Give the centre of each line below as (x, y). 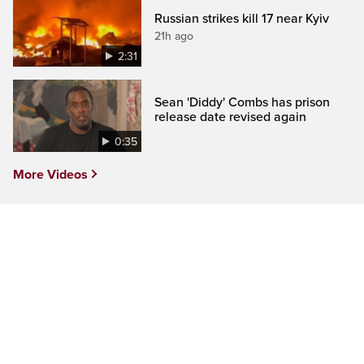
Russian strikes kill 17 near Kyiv (242, 19)
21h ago (174, 36)
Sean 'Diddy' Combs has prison (243, 103)
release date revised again (231, 117)
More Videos (50, 175)
